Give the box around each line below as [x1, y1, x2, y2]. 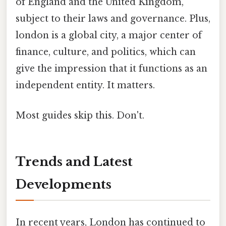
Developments [16, 177, 111, 192]
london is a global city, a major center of [16, 30, 202, 41]
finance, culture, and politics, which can [16, 46, 196, 58]
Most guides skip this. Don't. [16, 109, 144, 121]
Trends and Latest [16, 154, 133, 169]
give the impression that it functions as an [16, 63, 207, 75]
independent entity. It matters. [16, 80, 155, 91]
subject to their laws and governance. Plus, [16, 13, 210, 25]
